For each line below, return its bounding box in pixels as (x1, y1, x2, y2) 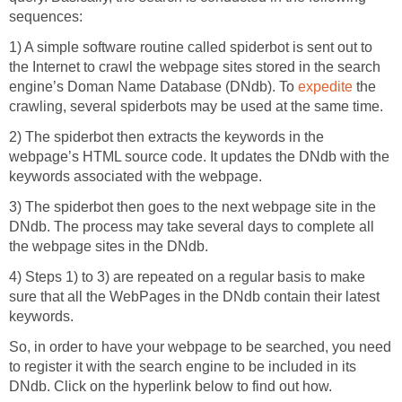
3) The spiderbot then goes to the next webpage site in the (9, 199, 376, 215)
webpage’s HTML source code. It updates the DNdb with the (9, 149, 389, 165)
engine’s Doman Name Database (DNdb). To (9, 79, 294, 95)
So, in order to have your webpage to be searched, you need (9, 339, 391, 355)
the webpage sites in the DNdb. (9, 239, 208, 255)
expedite (294, 79, 356, 95)
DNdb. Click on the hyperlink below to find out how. (9, 379, 332, 395)
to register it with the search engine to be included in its (9, 359, 356, 375)
